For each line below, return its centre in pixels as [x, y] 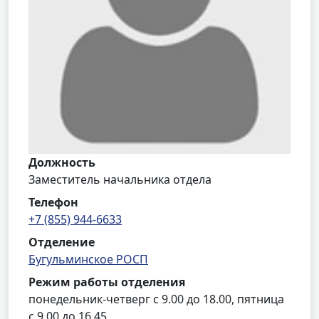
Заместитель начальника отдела [120, 179]
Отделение [62, 242]
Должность [62, 162]
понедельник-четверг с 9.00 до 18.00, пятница [156, 299]
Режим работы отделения [107, 282]
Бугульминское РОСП [88, 259]
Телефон [53, 202]
